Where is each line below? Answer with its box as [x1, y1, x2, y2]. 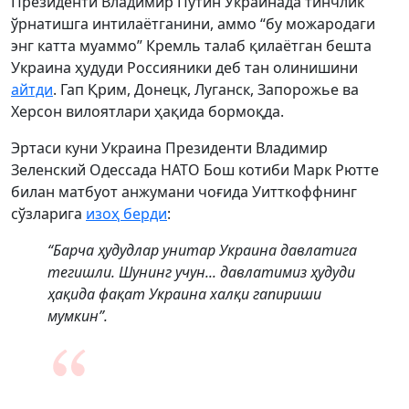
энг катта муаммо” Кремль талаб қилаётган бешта [11, 36, 372, 56]
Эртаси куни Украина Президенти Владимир [11, 138, 328, 158]
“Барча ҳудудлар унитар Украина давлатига [47, 240, 357, 260]
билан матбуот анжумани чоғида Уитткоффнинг [11, 182, 357, 202]
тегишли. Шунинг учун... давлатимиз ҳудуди [47, 262, 355, 282]
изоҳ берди [86, 204, 167, 224]
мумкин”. [47, 306, 108, 326]
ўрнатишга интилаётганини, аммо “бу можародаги [11, 14, 375, 34]
